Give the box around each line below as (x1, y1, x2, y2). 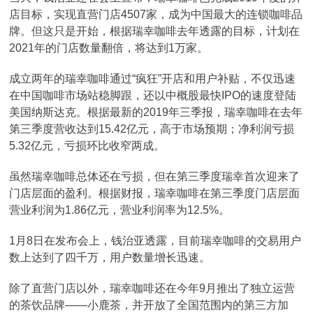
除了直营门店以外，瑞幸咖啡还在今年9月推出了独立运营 (9, 282, 296, 294)
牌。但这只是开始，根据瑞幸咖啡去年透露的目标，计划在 (9, 25, 300, 37)
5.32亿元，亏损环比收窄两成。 (9, 140, 166, 152)
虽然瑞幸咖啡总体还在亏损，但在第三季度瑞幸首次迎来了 (9, 170, 300, 182)
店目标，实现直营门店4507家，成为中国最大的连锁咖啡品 (9, 8, 303, 20)
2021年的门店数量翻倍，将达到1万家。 (9, 42, 209, 54)
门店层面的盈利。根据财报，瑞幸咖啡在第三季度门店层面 (9, 187, 300, 199)
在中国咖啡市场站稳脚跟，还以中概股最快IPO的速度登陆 (9, 89, 297, 101)
